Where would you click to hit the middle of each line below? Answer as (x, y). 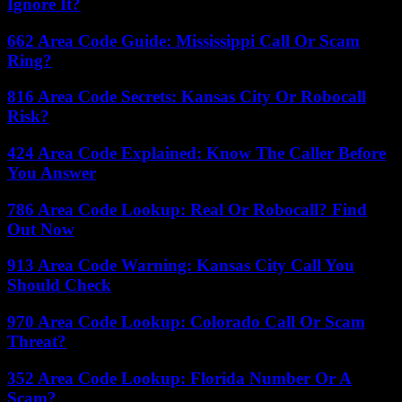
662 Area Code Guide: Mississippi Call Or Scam (184, 40)
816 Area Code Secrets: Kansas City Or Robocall (187, 97)
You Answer (52, 173)
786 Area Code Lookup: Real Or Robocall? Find (187, 209)
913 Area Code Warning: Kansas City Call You (181, 266)
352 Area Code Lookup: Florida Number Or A (179, 378)
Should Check (59, 285)
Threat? (37, 342)
